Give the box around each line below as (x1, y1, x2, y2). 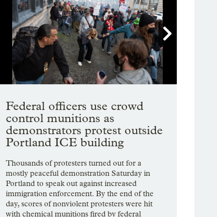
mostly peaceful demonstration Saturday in (6, 169, 151, 178)
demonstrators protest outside (6, 123, 163, 137)
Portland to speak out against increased (6, 179, 137, 188)
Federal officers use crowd (6, 98, 144, 113)
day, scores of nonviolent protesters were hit (6, 199, 153, 209)
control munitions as (6, 110, 115, 125)
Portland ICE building (6, 135, 124, 149)
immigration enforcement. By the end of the (6, 189, 154, 199)
